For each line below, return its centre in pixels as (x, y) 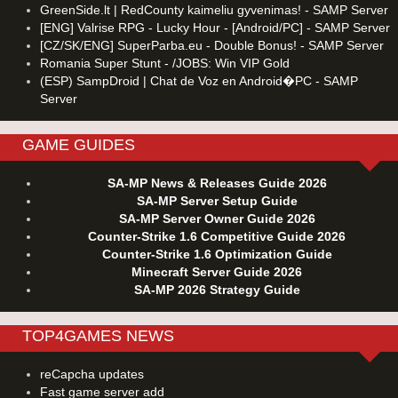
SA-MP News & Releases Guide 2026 (217, 183)
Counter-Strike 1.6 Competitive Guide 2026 (217, 237)
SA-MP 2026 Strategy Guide (217, 290)
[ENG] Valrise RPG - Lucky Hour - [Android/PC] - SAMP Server (215, 28)
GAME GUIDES (79, 145)
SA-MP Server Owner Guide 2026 (217, 219)
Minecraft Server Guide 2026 (217, 272)
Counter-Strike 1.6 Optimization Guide (217, 255)
